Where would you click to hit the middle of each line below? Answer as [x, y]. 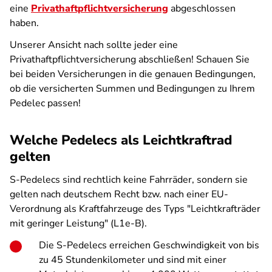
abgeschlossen [202, 8]
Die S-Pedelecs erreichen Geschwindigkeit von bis [149, 245]
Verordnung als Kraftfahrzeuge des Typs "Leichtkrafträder [135, 209]
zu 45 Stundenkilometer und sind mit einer [133, 260]
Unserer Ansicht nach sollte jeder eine [94, 45]
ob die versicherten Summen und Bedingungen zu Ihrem [132, 89]
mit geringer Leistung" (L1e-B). [78, 223]
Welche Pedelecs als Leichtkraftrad [121, 140]
